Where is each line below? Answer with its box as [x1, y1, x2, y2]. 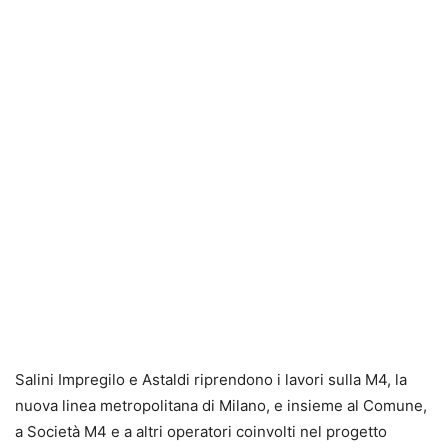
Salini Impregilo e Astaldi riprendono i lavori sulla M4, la [15, 369, 407, 389]
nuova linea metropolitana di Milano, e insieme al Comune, [15, 395, 427, 415]
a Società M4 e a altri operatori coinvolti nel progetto [15, 421, 387, 441]
